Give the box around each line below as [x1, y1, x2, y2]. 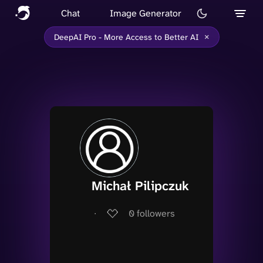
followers [137, 207, 175, 220]
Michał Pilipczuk [92, 177, 189, 194]
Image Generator [110, 6, 182, 19]
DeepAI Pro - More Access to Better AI [53, 32, 198, 42]
